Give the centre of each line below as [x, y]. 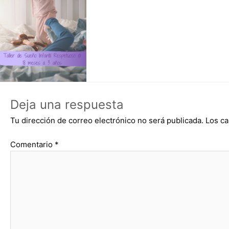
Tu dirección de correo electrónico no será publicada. [107, 120]
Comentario [32, 144]
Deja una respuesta [67, 105]
